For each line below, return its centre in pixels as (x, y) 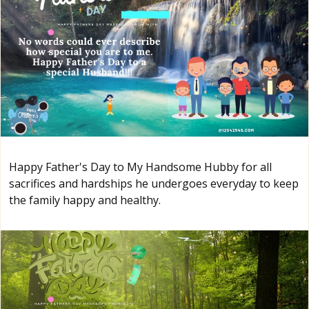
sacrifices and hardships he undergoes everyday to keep (154, 183)
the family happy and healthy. (85, 200)
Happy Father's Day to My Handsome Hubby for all (140, 167)
